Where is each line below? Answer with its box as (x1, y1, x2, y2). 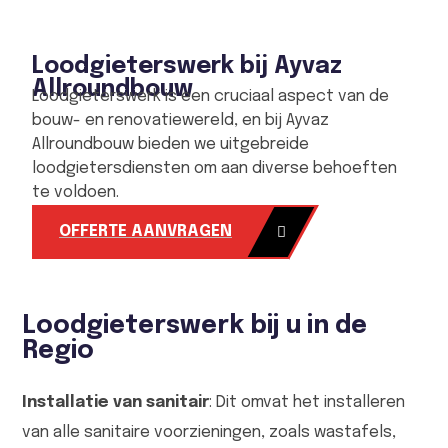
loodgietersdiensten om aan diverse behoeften (32, 160, 397, 178)
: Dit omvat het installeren (209, 394, 405, 412)
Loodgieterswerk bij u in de (22, 313, 367, 340)
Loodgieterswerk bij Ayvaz (32, 55, 342, 79)
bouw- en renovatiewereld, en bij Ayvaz (32, 112, 329, 130)
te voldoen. (32, 184, 119, 202)
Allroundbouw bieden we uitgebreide (32, 136, 309, 154)
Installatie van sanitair (22, 394, 209, 412)
